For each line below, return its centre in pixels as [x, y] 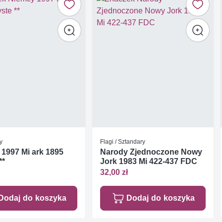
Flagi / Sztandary [122, 141]
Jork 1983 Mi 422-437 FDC [148, 161]
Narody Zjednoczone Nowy [151, 152]
